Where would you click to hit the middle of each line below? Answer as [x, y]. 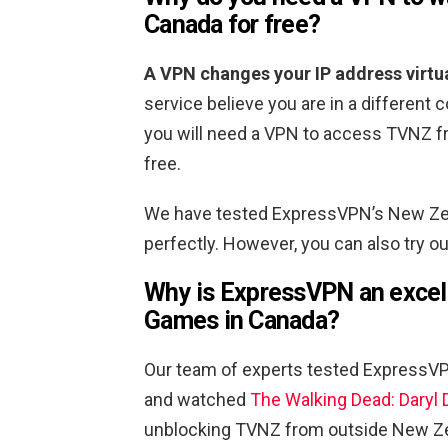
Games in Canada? [241, 321]
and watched [197, 400]
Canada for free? [232, 25]
